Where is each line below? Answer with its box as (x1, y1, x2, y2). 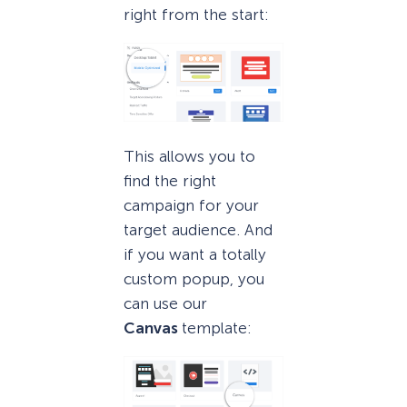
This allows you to (124, 147, 255, 166)
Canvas (124, 319, 182, 338)
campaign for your (124, 196, 259, 215)
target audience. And (124, 221, 273, 240)
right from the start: (124, 5, 269, 24)
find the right (124, 172, 216, 191)
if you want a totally (124, 245, 266, 264)
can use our (124, 294, 207, 313)
